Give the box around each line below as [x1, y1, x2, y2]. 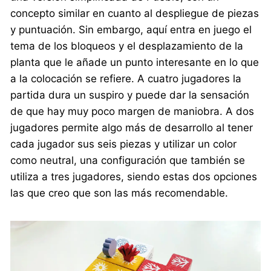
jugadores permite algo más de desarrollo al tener [10, 121, 253, 134]
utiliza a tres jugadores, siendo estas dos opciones [10, 170, 258, 183]
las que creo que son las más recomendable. [10, 186, 229, 199]
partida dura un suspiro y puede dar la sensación [10, 88, 250, 101]
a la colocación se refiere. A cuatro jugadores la [10, 72, 242, 85]
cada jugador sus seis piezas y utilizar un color [10, 137, 237, 150]
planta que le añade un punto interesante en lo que [10, 56, 260, 68]
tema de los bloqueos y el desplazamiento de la [10, 39, 244, 52]
